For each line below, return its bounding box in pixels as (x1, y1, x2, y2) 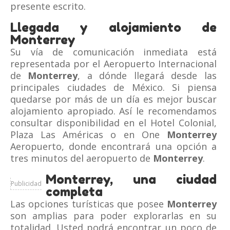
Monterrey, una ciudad (46, 172, 217, 187)
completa (46, 184, 103, 199)
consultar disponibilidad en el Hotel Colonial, (10, 117, 217, 129)
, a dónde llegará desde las (78, 69, 217, 82)
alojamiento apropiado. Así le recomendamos (10, 105, 217, 117)
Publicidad (11, 179, 42, 188)
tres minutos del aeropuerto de (10, 152, 153, 164)
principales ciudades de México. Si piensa (10, 81, 217, 93)
